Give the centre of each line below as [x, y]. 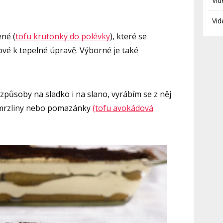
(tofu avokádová [123, 108]
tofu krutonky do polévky [63, 36]
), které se [128, 36]
